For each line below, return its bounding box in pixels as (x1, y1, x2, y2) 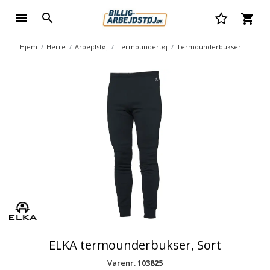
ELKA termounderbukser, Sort (49, 237, 221, 253)
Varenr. (107, 257, 137, 268)
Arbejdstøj (74, 42, 108, 51)
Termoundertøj (116, 42, 168, 51)
